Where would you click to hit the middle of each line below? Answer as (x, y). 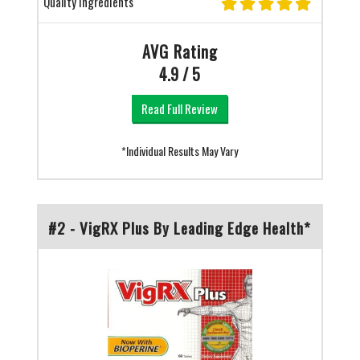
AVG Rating (180, 51)
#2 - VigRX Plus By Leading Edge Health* (180, 227)
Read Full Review (180, 108)
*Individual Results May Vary (180, 150)
